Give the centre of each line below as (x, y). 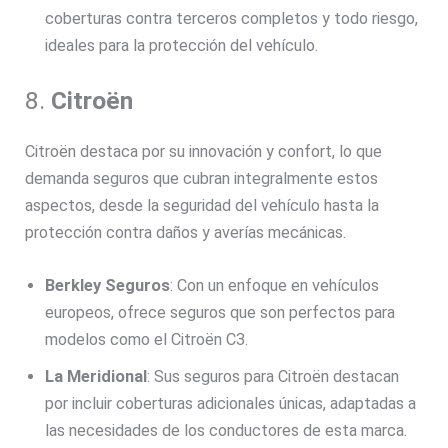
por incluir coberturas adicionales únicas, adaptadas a (231, 403)
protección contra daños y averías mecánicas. (186, 232)
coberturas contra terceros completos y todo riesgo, (232, 18)
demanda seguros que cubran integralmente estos (202, 178)
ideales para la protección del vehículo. (182, 45)
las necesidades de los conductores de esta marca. (226, 430)
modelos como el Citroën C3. (147, 339)
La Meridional (96, 376)
